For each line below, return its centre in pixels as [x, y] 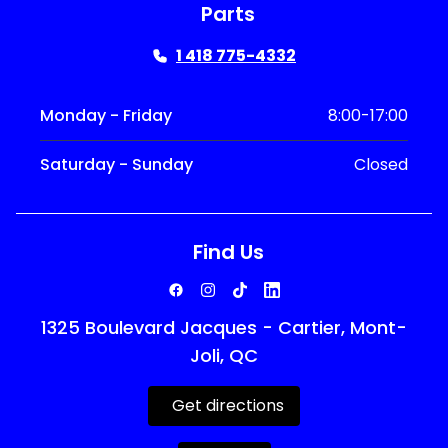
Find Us [228, 251]
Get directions [228, 405]
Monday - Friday [106, 115]
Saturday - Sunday [116, 164]
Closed [381, 164]
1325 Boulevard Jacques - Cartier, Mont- [224, 327]
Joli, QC [224, 355]
